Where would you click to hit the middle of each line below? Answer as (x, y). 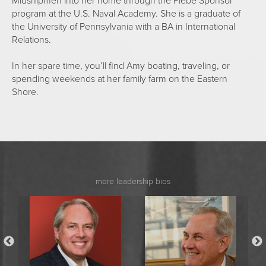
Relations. (31, 39)
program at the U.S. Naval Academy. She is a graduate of (126, 13)
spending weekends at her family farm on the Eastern (120, 79)
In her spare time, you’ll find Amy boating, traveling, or (121, 66)
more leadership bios (133, 181)
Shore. (25, 92)
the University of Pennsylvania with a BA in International (123, 26)
